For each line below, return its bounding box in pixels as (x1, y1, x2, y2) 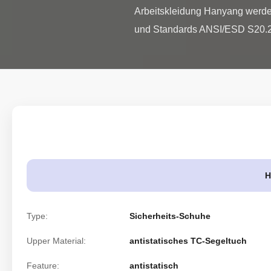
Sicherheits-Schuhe (129, 211, 211, 221)
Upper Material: (27, 236, 86, 246)
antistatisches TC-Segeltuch (129, 236, 247, 246)
